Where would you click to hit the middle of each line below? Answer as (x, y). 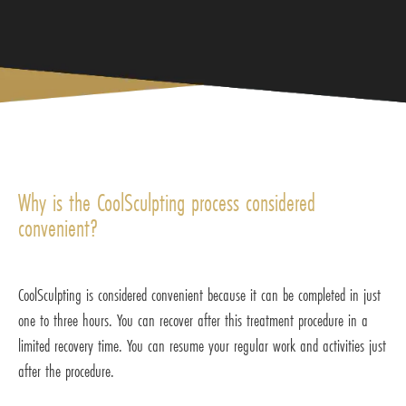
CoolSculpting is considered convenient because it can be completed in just (199, 294)
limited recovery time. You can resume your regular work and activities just (202, 345)
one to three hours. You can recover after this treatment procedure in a (193, 319)
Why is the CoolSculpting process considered (167, 202)
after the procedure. (66, 370)
